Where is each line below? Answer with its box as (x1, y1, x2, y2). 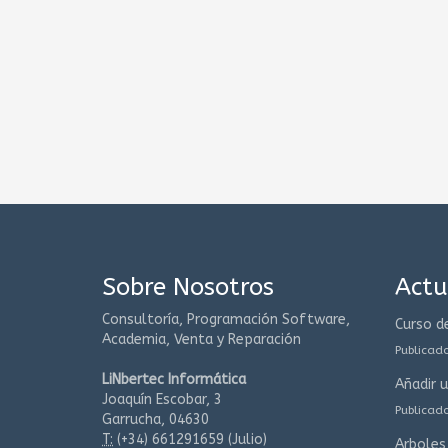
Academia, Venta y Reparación (102, 331, 301, 348)
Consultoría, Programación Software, (102, 311, 350, 328)
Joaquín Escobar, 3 (102, 391, 222, 408)
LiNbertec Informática (102, 371, 246, 388)
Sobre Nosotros (102, 273, 274, 301)
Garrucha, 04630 (102, 411, 209, 428)
